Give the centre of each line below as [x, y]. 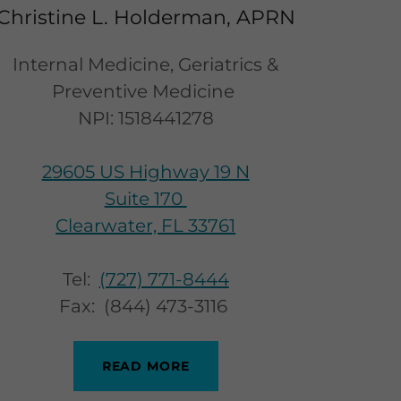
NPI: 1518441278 [145, 118]
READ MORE [145, 366]
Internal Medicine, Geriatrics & [146, 64]
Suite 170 [145, 198]
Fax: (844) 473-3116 [146, 306]
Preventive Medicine [146, 91]
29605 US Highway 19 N [145, 171]
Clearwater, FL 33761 [146, 225]
